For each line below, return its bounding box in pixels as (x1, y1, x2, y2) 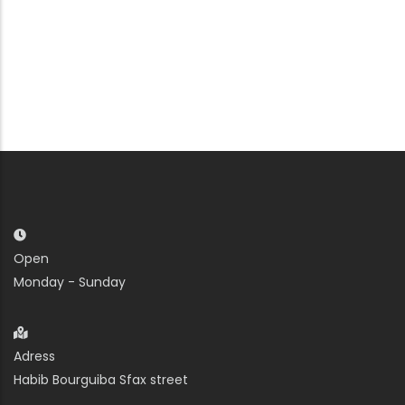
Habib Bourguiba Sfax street (14, 371, 188, 390)
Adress (14, 347, 55, 366)
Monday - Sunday (14, 273, 126, 292)
